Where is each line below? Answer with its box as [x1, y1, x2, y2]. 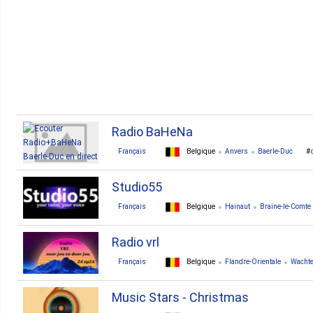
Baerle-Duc [258, 147, 293, 156]
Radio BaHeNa [112, 124, 193, 139]
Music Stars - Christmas [112, 290, 249, 305]
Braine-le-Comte [260, 203, 311, 211]
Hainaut [225, 203, 250, 211]
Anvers [225, 147, 248, 156]
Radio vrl [112, 235, 159, 249]
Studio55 [112, 180, 162, 194]
